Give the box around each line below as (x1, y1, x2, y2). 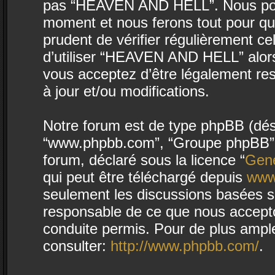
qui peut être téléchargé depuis (43, 169, 247, 185)
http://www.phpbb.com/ (110, 238, 259, 254)
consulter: (43, 238, 110, 254)
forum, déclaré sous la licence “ (43, 152, 245, 168)
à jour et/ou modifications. (43, 83, 209, 99)
